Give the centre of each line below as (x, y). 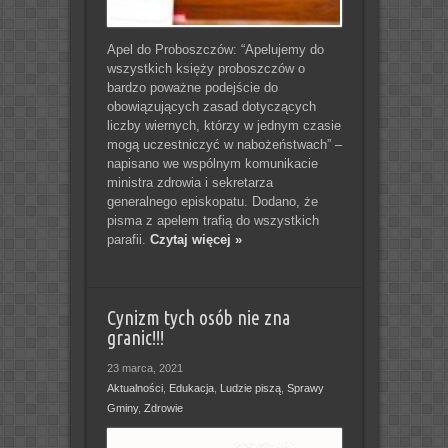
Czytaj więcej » (195, 239)
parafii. (128, 239)
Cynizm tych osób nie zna (198, 317)
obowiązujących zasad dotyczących (211, 106)
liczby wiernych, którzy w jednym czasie (223, 125)
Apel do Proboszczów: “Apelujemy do (215, 49)
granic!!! (135, 337)
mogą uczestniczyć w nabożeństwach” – (224, 144)
